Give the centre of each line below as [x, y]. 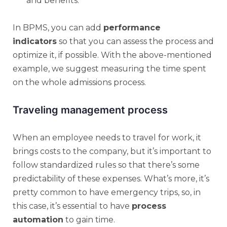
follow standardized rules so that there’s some [106, 165]
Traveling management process [90, 110]
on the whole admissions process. [79, 82]
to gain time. [89, 219]
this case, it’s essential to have [72, 206]
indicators [35, 41]
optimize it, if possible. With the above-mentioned [112, 55]
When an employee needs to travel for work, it [107, 137]
